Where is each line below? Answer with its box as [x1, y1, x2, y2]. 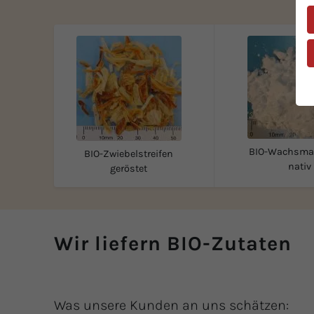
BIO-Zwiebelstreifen [84, 147, 173, 160]
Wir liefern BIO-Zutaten [54, 231, 292, 255]
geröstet [110, 162, 147, 175]
